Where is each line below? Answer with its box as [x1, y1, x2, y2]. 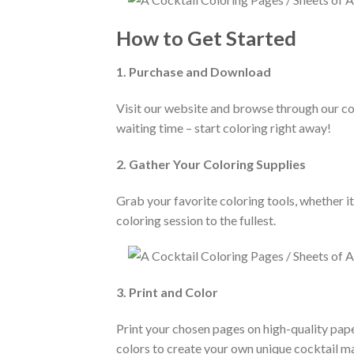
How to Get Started [116, 26, 296, 51]
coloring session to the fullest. [116, 212, 276, 228]
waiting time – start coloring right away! [116, 120, 331, 135]
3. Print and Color [116, 284, 218, 300]
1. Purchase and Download [116, 64, 271, 80]
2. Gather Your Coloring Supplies [116, 156, 306, 171]
